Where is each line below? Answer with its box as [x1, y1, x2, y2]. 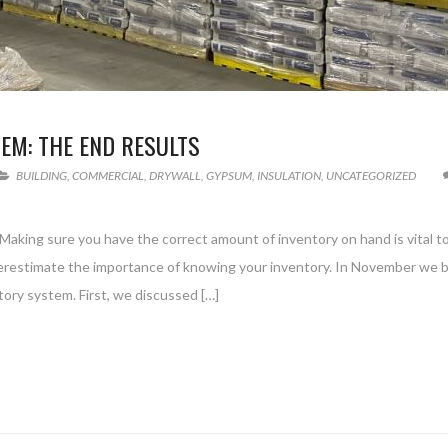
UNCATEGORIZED [326, 168, 416, 183]
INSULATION [257, 168, 321, 183]
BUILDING [16, 168, 67, 183]
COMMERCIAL [72, 168, 144, 183]
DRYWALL [149, 168, 201, 183]
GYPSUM [206, 168, 252, 183]
